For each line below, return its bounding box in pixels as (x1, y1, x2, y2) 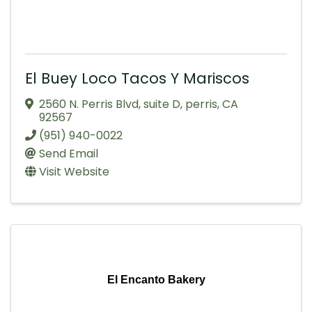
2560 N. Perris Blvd (39, 96, 139, 113)
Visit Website (39, 164, 109, 180)
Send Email (39, 146, 98, 162)
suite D (143, 96, 180, 113)
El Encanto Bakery (107, 274, 205, 286)
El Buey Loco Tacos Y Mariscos (25, 68, 249, 89)
